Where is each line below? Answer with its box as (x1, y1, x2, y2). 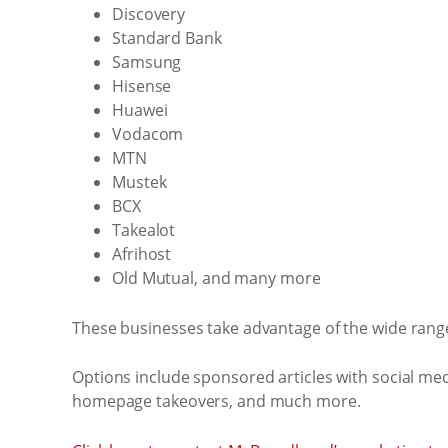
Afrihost (112, 243, 172, 265)
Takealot (112, 219, 176, 241)
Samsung (112, 51, 182, 73)
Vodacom (112, 123, 184, 145)
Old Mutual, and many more (112, 267, 321, 289)
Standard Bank (112, 27, 222, 49)
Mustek (112, 171, 167, 193)
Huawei (112, 99, 168, 121)
